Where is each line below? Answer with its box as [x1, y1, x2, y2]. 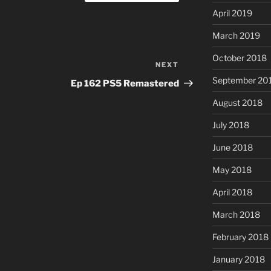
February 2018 [212, 232, 269, 243]
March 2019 [212, 30, 260, 41]
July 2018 [212, 120, 249, 131]
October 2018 [212, 53, 267, 64]
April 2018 [212, 187, 252, 198]
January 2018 [212, 254, 265, 265]
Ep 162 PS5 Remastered [71, 78, 180, 90]
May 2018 [212, 165, 252, 175]
